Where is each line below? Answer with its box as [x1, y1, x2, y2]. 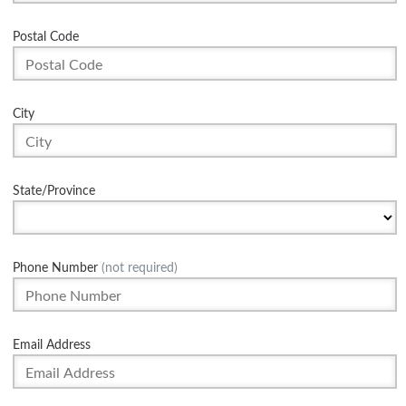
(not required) [98, 261, 178, 275]
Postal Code [13, 30, 79, 44]
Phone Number [13, 261, 98, 275]
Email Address [13, 338, 91, 353]
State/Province [13, 184, 95, 198]
